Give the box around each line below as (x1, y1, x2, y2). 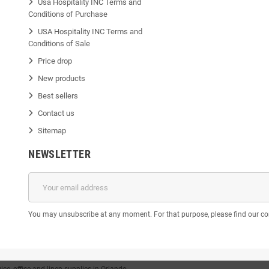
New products (38, 74, 86, 83)
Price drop (38, 56, 73, 66)
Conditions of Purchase (28, 10, 108, 19)
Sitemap (38, 126, 67, 136)
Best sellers (38, 91, 79, 101)
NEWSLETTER (28, 148, 91, 161)
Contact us (38, 109, 75, 118)
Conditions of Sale (28, 39, 91, 49)
